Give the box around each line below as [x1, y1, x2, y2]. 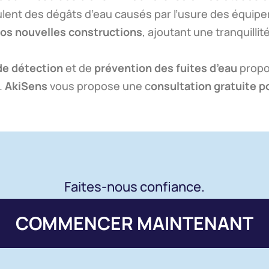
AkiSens [5, 79, 47, 93]
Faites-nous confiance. [64, 178, 205, 196]
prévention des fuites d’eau [94, 61, 237, 75]
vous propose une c [47, 79, 151, 93]
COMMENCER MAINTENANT [16, 211, 253, 235]
